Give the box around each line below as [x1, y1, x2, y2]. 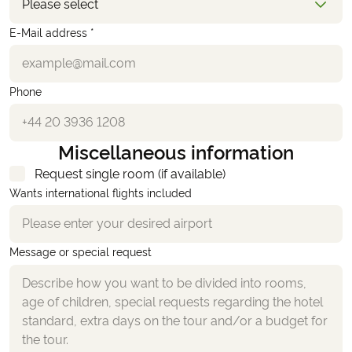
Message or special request [9, 246, 152, 259]
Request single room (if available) [35, 167, 225, 182]
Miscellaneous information [57, 141, 294, 165]
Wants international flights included [9, 187, 192, 200]
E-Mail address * [9, 27, 94, 40]
